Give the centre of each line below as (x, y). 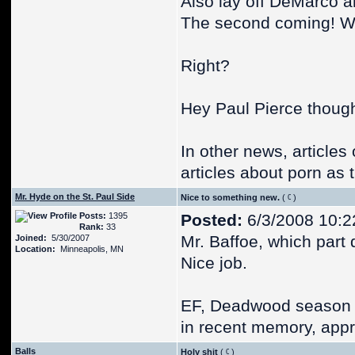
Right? (205, 66)
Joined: (31, 238)
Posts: (93, 216)
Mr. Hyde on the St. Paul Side (75, 197)
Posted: (212, 220)
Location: (35, 249)
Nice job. (214, 263)
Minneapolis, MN (90, 249)
